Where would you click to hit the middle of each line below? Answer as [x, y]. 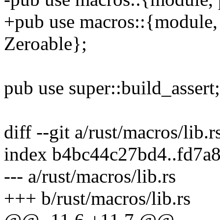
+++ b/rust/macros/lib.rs [97, 198]
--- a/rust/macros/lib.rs [90, 176]
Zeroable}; [45, 44]
